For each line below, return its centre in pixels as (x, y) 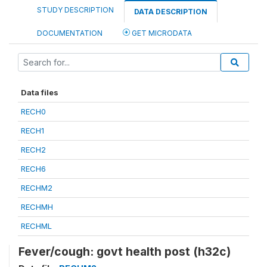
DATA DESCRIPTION (171, 11)
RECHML (36, 226)
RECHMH (37, 207)
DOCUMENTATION (70, 33)
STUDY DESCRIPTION (75, 10)
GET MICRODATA (161, 33)
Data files (40, 92)
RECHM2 (37, 187)
